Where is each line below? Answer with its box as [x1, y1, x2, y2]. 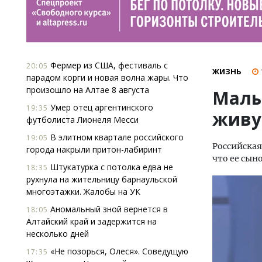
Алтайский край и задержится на [26, 216, 157, 227]
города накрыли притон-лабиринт [26, 144, 162, 155]
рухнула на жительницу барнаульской [26, 174, 177, 185]
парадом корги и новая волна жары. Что [26, 72, 188, 83]
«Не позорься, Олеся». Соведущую [48, 246, 188, 257]
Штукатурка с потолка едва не [48, 161, 173, 173]
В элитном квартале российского [48, 132, 184, 143]
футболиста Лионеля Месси [26, 114, 139, 125]
